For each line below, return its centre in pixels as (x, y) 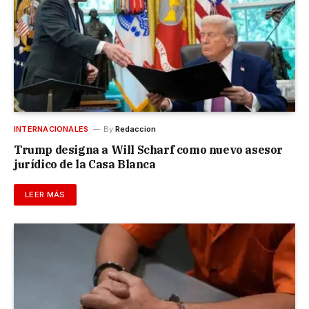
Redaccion (136, 129)
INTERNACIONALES (51, 129)
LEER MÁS (45, 195)
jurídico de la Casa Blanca (85, 165)
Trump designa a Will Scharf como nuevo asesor (149, 150)
